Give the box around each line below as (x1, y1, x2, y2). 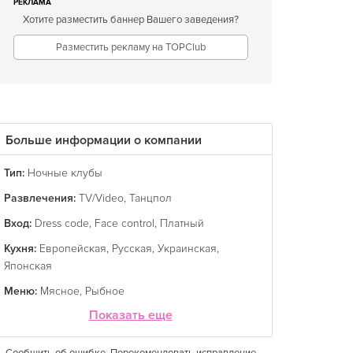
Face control (95, 217, 154, 230)
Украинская (158, 242, 217, 255)
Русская (112, 242, 152, 255)
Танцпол (129, 191, 172, 205)
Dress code (35, 217, 89, 230)
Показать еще (88, 307, 173, 323)
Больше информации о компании (6, 132, 202, 148)
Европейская (39, 242, 106, 255)
